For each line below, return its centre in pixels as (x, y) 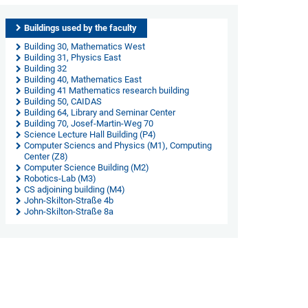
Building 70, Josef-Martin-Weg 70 (88, 123)
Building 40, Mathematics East (82, 79)
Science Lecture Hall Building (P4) (90, 134)
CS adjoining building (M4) (74, 189)
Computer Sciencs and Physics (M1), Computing (118, 145)
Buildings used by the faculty (80, 28)
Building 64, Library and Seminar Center (99, 112)
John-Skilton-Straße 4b (68, 200)
